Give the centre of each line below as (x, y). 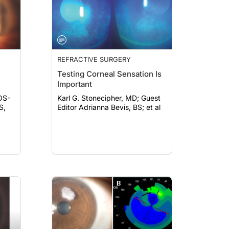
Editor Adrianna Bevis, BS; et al (109, 107)
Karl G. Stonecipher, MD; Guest (99, 98)
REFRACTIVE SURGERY (94, 59)
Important (75, 84)
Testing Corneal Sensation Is (109, 74)
